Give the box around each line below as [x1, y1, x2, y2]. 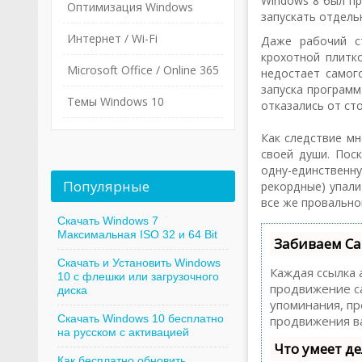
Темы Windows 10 [66, 94, 164, 109]
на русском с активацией [57, 326, 189, 339]
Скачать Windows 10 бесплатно [57, 312, 224, 325]
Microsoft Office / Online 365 [66, 62, 219, 78]
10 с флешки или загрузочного [57, 270, 219, 283]
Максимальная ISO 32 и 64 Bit [57, 228, 217, 241]
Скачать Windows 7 [57, 214, 158, 227]
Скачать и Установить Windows [57, 256, 221, 269]
